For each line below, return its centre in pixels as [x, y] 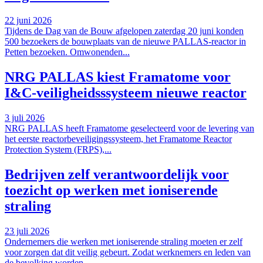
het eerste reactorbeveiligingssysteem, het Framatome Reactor [118, 139]
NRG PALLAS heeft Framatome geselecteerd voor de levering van [129, 128]
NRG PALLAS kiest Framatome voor [118, 77]
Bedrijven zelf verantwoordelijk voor [117, 174]
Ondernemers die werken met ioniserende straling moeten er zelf [124, 241]
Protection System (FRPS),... [58, 149]
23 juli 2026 [27, 231]
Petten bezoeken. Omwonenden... [67, 52]
